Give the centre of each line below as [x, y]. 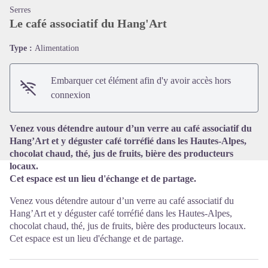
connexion [71, 95]
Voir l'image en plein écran [184, 66]
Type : [22, 48]
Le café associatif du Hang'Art [88, 23]
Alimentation [57, 48]
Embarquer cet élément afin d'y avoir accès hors [141, 80]
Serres [20, 10]
